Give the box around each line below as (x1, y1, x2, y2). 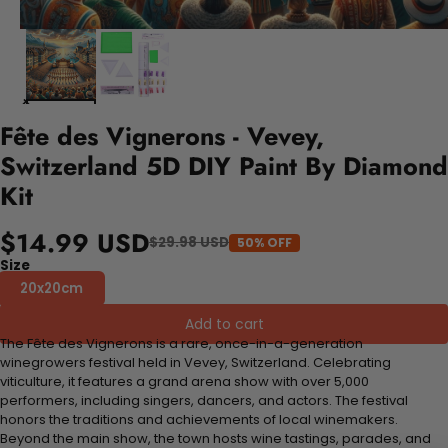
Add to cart (184, 313, 264, 334)
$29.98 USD (149, 233, 229, 253)
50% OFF (237, 233, 292, 251)
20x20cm (20, 278, 83, 298)
